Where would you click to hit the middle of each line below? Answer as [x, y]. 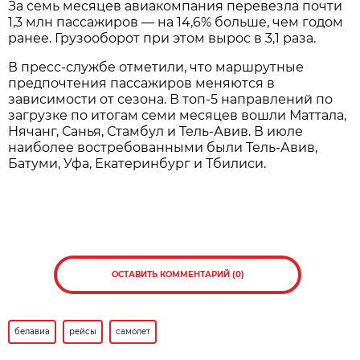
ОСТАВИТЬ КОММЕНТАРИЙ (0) [178, 274]
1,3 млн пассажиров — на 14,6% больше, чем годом [176, 22]
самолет [133, 331]
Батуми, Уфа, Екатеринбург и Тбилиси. [137, 163]
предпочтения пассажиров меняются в [142, 83]
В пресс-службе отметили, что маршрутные [156, 67]
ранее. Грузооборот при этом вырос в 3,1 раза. [162, 38]
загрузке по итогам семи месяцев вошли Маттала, [178, 115]
